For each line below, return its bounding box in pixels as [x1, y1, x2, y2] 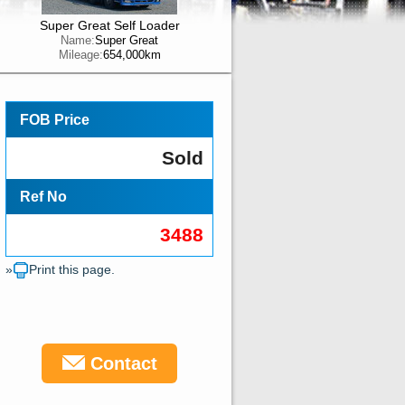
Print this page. [29, 262, 115, 278]
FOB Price [20, 112, 89, 127]
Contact [84, 353, 157, 373]
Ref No [20, 189, 67, 204]
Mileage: [58, 48, 103, 61]
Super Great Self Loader [39, 18, 180, 33]
